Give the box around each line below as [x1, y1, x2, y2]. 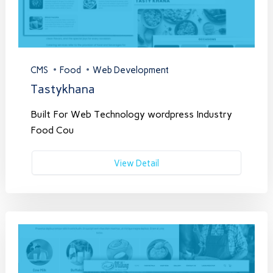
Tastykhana [30, 81, 95, 96]
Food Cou [30, 124, 74, 136]
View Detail [113, 157, 159, 169]
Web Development [92, 64, 169, 76]
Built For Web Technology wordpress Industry [30, 108, 232, 120]
